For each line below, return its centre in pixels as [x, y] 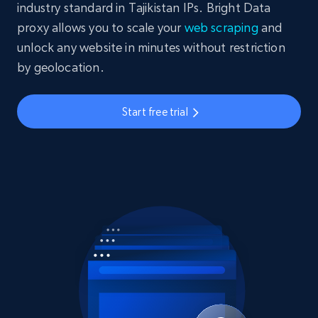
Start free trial [155, 111]
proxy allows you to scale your [101, 28]
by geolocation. [61, 67]
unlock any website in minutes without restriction [151, 48]
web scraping [221, 28]
